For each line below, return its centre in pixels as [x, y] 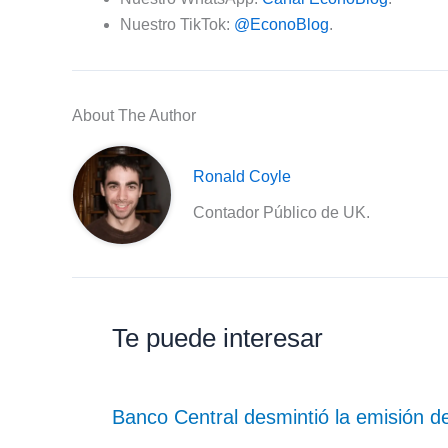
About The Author [134, 116]
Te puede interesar [217, 338]
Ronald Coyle [242, 177]
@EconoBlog [281, 25]
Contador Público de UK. [282, 213]
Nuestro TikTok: [177, 25]
